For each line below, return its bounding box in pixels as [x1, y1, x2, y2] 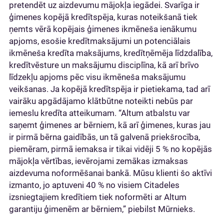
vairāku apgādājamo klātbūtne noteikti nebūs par [9, 96, 193, 106]
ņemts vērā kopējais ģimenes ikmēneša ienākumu [9, 24, 196, 34]
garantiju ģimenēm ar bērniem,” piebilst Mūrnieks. [9, 204, 195, 214]
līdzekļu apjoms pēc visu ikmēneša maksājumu [9, 72, 185, 82]
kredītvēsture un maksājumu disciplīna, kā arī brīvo [9, 60, 199, 70]
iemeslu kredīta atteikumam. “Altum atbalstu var [9, 108, 190, 118]
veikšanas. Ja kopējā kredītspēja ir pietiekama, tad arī [9, 84, 210, 94]
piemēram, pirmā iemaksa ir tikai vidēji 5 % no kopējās [9, 144, 212, 154]
